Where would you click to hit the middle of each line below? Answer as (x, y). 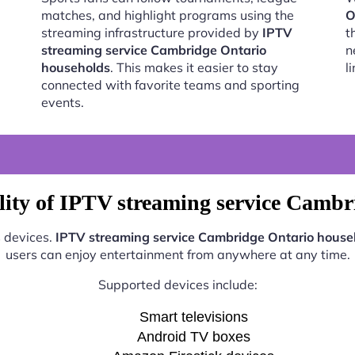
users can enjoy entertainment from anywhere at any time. (177, 254)
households (75, 67)
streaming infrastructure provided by (151, 32)
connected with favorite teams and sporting (170, 85)
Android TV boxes (193, 337)
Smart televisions (193, 317)
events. (62, 102)
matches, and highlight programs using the (167, 15)
